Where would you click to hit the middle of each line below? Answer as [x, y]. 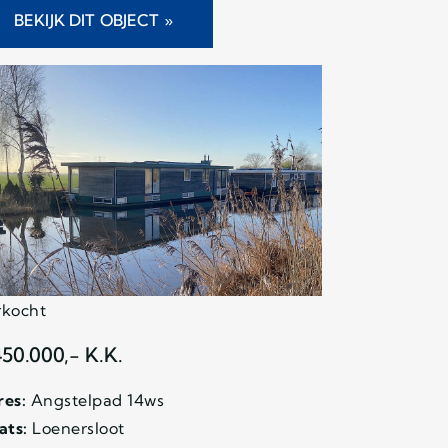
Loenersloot [76, 428]
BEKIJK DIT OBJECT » [93, 19]
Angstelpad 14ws [95, 400]
